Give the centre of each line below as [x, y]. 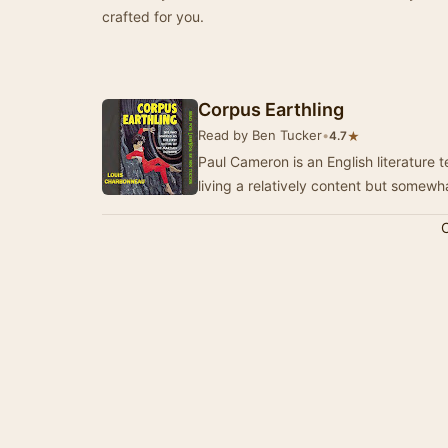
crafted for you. [153, 16]
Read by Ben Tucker [260, 135]
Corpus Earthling [271, 109]
